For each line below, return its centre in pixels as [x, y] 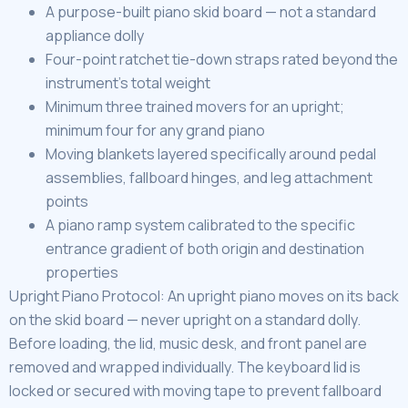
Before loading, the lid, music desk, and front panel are [188, 343]
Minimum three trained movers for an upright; [195, 106]
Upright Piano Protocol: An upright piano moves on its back [204, 296]
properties [82, 272]
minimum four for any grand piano [155, 130]
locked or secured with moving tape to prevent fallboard [195, 390]
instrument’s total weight [128, 82]
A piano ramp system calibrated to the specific [200, 224]
